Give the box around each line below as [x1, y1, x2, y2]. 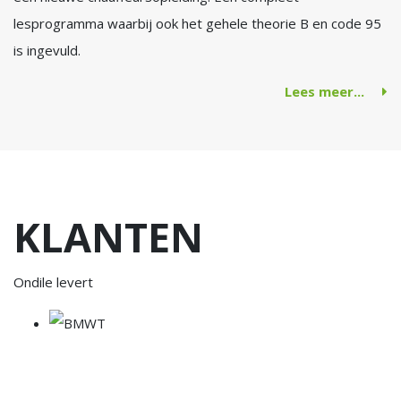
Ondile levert [13, 273, 93, 291]
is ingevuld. [13, 41, 81, 59]
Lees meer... [285, 82, 364, 100]
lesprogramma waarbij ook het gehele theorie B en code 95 [13, 14, 381, 32]
